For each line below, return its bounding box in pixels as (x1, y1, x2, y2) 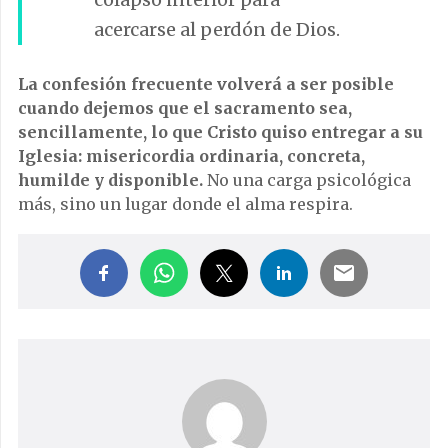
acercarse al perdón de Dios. (94, 17, 340, 41)
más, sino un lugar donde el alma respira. (18, 193, 353, 214)
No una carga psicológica (203, 169, 411, 190)
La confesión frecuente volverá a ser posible (18, 73, 394, 94)
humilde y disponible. (18, 169, 203, 190)
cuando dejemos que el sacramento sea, (18, 97, 352, 118)
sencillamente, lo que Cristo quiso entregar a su (18, 121, 423, 142)
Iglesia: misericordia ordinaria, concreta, (18, 145, 365, 166)
